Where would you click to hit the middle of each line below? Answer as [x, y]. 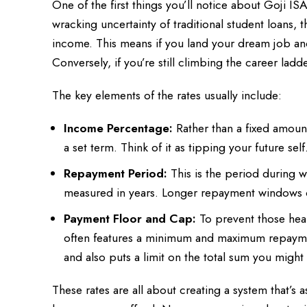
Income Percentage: [118, 128]
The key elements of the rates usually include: [167, 95]
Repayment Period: [115, 173]
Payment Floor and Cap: [130, 218]
